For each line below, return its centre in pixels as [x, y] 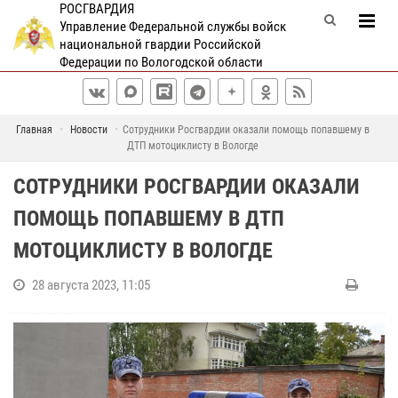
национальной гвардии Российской [160, 44]
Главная [34, 130]
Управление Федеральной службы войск [172, 27]
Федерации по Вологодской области [161, 62]
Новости [88, 130]
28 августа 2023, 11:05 [91, 285]
